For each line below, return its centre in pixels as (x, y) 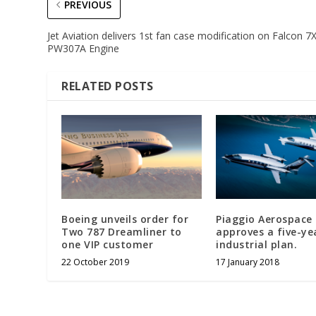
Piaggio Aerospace (264, 219)
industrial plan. (256, 244)
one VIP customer (108, 244)
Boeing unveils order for (125, 219)
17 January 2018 (248, 262)
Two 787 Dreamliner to (122, 231)
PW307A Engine (84, 48)
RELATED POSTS (108, 86)
